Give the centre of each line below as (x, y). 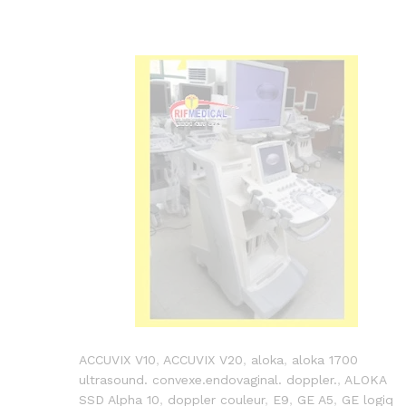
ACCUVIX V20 (203, 360)
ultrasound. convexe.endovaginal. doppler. (208, 380)
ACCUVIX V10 (117, 360)
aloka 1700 (325, 360)
